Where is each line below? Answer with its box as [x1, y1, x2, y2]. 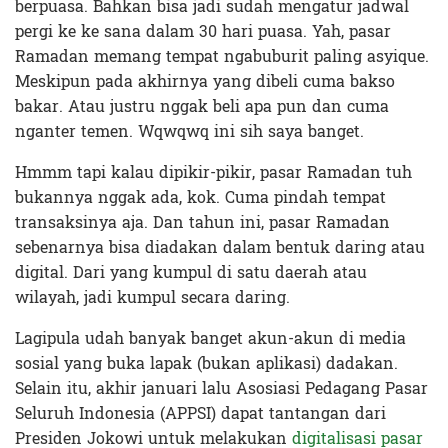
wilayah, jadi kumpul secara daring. [15, 282, 290, 312]
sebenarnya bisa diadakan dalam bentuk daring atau [15, 232, 425, 262]
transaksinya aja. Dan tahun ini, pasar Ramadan [15, 207, 390, 237]
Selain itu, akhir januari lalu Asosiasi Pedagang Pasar [15, 373, 428, 403]
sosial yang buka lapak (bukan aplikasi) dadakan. [15, 348, 398, 378]
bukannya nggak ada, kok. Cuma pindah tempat [15, 182, 386, 212]
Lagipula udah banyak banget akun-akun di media [15, 323, 406, 353]
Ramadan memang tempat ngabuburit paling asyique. [15, 41, 429, 71]
